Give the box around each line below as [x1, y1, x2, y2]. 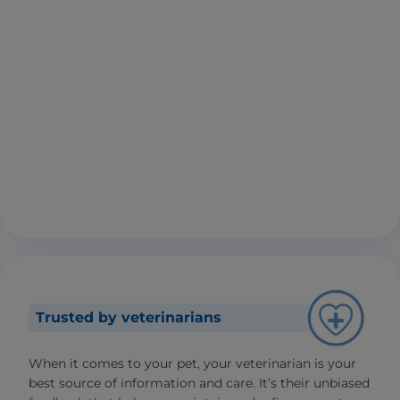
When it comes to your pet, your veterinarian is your [29, 355, 356, 372]
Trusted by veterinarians [36, 309, 221, 327]
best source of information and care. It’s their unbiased [29, 375, 370, 392]
